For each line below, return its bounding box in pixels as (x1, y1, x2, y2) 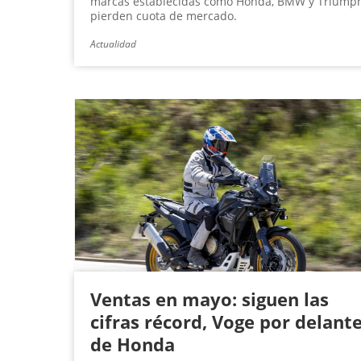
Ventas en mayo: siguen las (90, 287, 329, 312)
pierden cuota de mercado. (90, 8, 237, 24)
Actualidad (90, 37, 136, 52)
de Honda (90, 332, 175, 357)
